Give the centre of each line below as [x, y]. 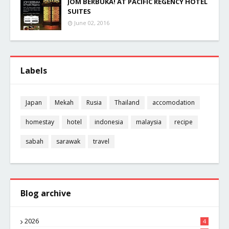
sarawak [68, 142]
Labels [34, 70]
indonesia [109, 122]
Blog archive [46, 193]
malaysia [149, 122]
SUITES [79, 11]
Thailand [127, 103]
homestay [40, 122]
